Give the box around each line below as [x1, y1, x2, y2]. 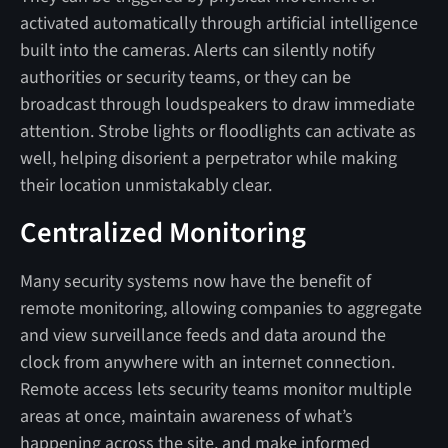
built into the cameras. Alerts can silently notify [19, 37, 375, 63]
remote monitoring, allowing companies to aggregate [19, 295, 422, 321]
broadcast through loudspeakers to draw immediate [19, 91, 415, 117]
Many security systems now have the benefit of [19, 268, 371, 294]
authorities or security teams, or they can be [19, 64, 351, 90]
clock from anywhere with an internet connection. [19, 349, 395, 375]
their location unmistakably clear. [19, 172, 272, 198]
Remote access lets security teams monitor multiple [19, 376, 412, 402]
